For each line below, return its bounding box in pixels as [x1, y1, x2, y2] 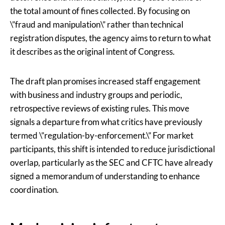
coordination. [10, 184, 59, 195]
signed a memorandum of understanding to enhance [10, 171, 200, 182]
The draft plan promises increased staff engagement [10, 76, 200, 87]
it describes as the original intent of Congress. [10, 46, 175, 57]
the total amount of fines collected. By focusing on [10, 6, 190, 17]
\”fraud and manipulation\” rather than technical [10, 19, 183, 30]
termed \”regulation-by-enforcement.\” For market [10, 130, 193, 141]
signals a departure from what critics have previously [10, 117, 202, 128]
